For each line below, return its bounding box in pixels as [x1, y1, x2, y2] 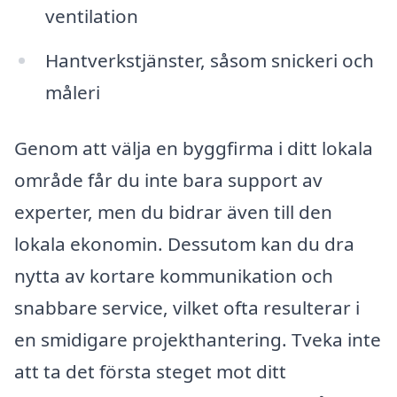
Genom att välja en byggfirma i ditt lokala [14, 136, 373, 161]
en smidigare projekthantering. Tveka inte [14, 327, 381, 353]
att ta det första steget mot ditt [14, 359, 286, 385]
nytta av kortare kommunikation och [14, 263, 333, 289]
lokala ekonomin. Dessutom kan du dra [14, 231, 354, 257]
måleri [44, 79, 100, 105]
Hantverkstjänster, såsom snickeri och [44, 47, 374, 73]
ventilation [44, 3, 138, 28]
